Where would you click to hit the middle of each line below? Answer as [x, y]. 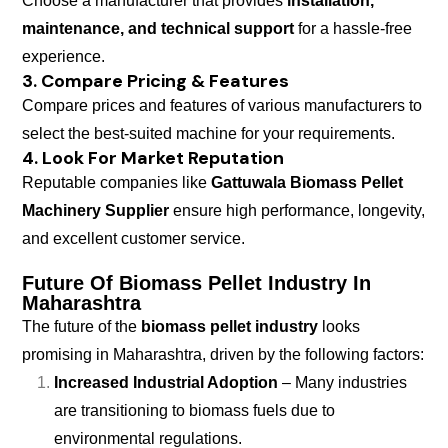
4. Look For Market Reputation [153, 157]
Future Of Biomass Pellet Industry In [196, 282]
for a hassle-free [353, 28]
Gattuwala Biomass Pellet [307, 182]
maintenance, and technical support [158, 28]
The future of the [81, 326]
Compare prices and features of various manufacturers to [222, 105]
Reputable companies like [116, 182]
